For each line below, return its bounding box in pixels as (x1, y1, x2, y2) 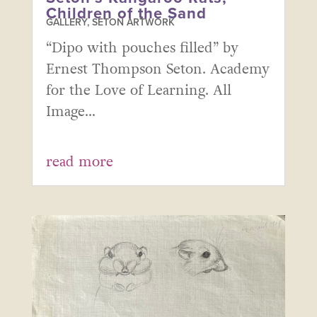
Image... (45, 101, 96, 122)
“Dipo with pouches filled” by (45, 38, 238, 58)
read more (45, 151, 113, 172)
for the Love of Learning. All (45, 80, 231, 100)
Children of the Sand (45, 4, 207, 23)
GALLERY (45, 16, 87, 28)
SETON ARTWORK (91, 16, 175, 28)
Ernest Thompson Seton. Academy (45, 59, 270, 79)
